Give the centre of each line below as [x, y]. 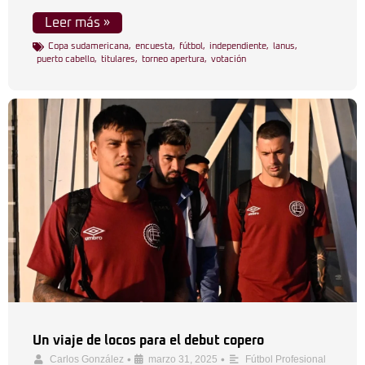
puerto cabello [66, 59]
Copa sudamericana [88, 46]
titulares [118, 59]
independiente [238, 46]
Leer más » [77, 23]
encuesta [154, 46]
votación [229, 59]
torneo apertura [173, 59]
